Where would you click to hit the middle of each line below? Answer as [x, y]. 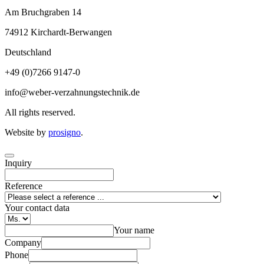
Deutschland [28, 52]
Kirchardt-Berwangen [71, 32]
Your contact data [37, 207]
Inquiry [18, 163]
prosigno [65, 132]
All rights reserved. [40, 112]
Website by [27, 132]
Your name [134, 230]
